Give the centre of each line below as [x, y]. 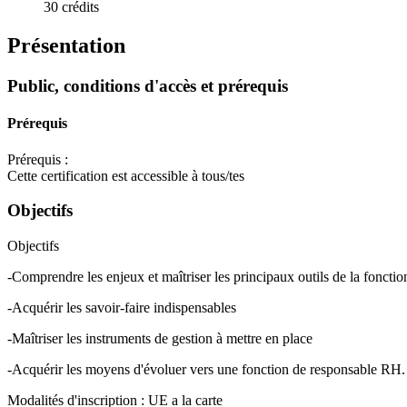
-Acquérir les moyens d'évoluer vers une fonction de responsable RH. [206, 370]
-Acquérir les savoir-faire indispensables [122, 308]
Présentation [66, 46]
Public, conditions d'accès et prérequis [148, 86]
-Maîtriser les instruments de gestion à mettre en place [160, 339]
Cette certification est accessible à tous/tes [126, 175]
